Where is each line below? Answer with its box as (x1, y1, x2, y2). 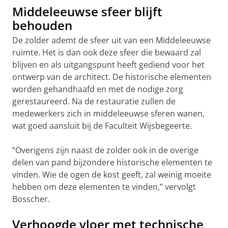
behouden (12, 17, 72, 34)
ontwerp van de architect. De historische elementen (12, 71, 211, 82)
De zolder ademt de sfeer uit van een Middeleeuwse (12, 35, 211, 46)
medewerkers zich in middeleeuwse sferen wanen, (12, 108, 205, 119)
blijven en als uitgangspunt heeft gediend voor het (12, 59, 205, 70)
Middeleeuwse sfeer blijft (12, 3, 162, 20)
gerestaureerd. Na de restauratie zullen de (12, 96, 176, 107)
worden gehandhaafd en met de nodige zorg (12, 83, 183, 95)
